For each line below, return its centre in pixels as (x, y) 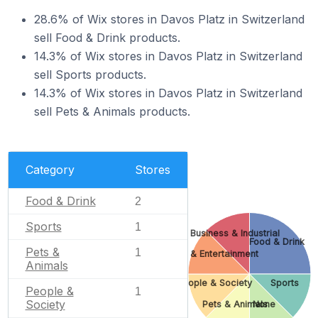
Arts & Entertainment (214, 254)
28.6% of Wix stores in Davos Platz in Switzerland (169, 19)
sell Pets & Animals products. (112, 111)
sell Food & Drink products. (107, 38)
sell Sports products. (90, 75)
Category (50, 170)
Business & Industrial (235, 233)
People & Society (214, 283)
